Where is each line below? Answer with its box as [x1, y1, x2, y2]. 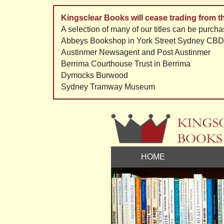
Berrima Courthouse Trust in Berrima [61, 59, 190, 68]
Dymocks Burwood [61, 71, 128, 79]
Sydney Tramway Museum [61, 82, 155, 91]
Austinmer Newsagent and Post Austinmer [61, 48, 210, 56]
